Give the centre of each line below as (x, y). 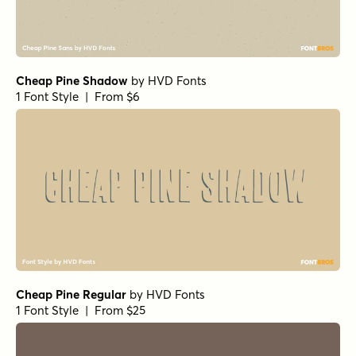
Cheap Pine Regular (71, 294)
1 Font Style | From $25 (81, 310)
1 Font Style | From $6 (78, 96)
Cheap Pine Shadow (72, 80)
